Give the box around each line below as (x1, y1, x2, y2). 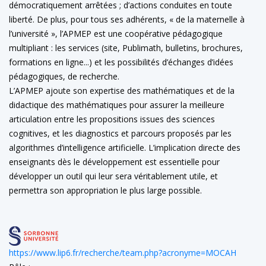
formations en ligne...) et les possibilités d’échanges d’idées (9, 56, 233, 68)
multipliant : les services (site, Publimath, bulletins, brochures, (9, 42, 243, 53)
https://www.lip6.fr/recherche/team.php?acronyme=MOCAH (9, 246, 236, 258)
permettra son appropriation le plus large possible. (9, 185, 202, 196)
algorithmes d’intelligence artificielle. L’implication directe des (9, 142, 240, 153)
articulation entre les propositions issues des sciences (9, 113, 215, 125)
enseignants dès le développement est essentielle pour (9, 156, 220, 167)
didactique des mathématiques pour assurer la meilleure (9, 99, 224, 110)
